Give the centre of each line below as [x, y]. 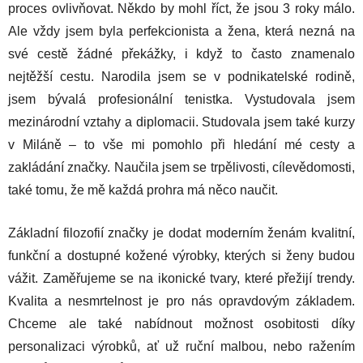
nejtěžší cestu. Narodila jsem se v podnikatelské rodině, [181, 77]
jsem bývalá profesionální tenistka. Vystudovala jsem [181, 99]
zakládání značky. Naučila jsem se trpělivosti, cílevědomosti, [181, 167]
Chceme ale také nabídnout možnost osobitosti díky [181, 324]
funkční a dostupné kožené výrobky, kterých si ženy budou [181, 256]
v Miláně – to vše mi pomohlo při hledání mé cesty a [181, 145]
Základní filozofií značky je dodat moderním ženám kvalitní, [181, 233]
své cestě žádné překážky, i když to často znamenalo [181, 54]
